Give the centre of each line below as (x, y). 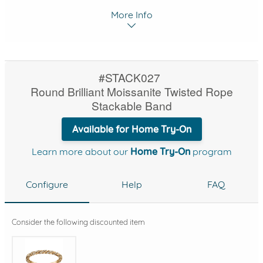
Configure (47, 184)
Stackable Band (131, 105)
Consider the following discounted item (78, 222)
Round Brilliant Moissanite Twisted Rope (131, 91)
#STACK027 (129, 77)
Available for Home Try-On (131, 129)
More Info (131, 15)
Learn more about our (81, 151)
